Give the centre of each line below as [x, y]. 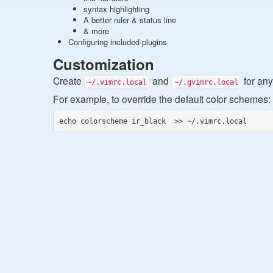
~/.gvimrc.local [206, 82]
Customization [104, 64]
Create [69, 80]
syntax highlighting [116, 9]
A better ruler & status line [130, 20]
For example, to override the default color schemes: [162, 99]
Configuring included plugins [118, 42]
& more [96, 31]
